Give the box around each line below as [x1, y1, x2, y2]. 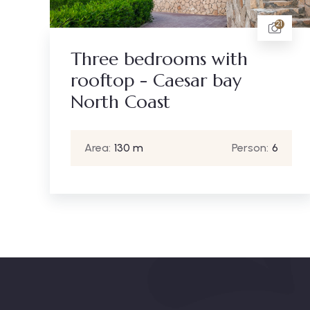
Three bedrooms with [71, 47, 248, 70]
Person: [231, 140, 268, 154]
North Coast [71, 90, 170, 113]
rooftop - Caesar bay [71, 69, 241, 91]
